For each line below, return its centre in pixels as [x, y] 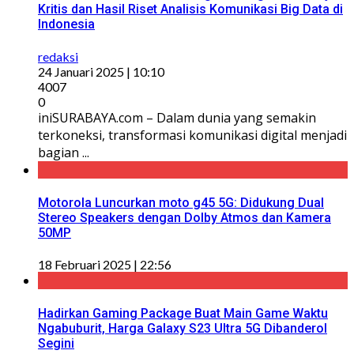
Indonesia [66, 24]
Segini [56, 344]
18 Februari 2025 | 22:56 [105, 265]
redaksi [58, 56]
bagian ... [64, 152]
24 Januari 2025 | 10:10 [101, 71]
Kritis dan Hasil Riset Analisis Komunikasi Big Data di [190, 9]
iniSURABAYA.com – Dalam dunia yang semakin [177, 117]
